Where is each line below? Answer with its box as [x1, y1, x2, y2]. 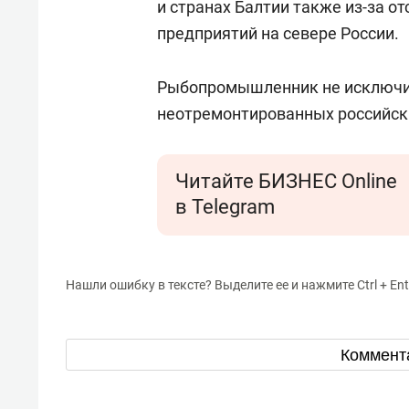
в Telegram [175, 195, 275, 218]
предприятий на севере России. [157, 24, 399, 43]
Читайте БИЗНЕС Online [175, 170, 397, 193]
